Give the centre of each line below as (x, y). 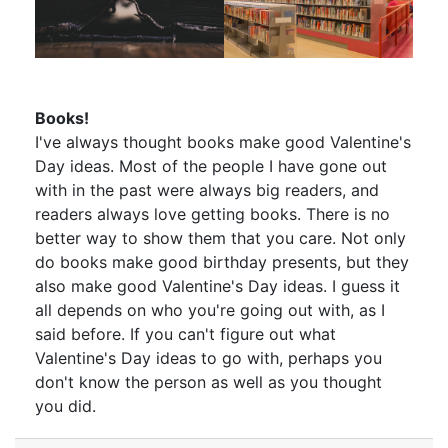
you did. (65, 405)
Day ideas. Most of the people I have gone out (211, 165)
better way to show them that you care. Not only (220, 237)
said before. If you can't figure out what (185, 333)
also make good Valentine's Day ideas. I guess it (217, 285)
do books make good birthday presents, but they (222, 261)
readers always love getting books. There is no (212, 213)
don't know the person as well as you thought (208, 381)
